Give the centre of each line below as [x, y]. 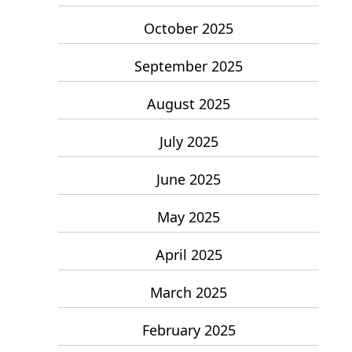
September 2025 [189, 66]
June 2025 [189, 179]
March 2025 [189, 292]
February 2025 [189, 330]
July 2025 [189, 141]
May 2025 [189, 216]
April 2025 [189, 254]
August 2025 [189, 103]
